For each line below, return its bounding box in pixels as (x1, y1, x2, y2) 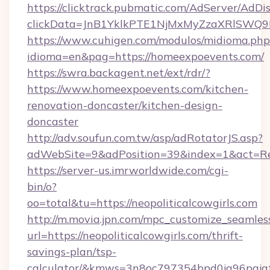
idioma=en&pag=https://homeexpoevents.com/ (27, 49, 264, 63)
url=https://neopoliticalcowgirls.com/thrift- (27, 228, 243, 242)
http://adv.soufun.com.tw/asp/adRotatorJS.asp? (27, 131, 263, 145)
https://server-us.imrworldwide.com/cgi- (27, 163, 228, 177)
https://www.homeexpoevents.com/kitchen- (27, 82, 248, 96)
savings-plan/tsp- (27, 245, 116, 259)
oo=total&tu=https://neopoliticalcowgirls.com (27, 196, 257, 210)
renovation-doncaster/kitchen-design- (27, 98, 222, 112)
